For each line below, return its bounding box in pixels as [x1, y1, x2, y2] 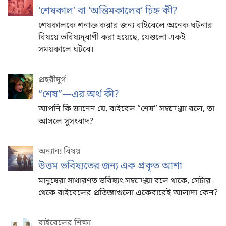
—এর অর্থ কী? [62, 88, 119, 101]
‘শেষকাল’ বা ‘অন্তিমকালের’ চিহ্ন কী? [38, 4, 178, 18]
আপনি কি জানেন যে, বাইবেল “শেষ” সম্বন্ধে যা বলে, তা [38, 103, 214, 115]
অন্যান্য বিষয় [38, 146, 81, 157]
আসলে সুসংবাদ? [38, 116, 93, 127]
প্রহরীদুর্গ [38, 74, 66, 86]
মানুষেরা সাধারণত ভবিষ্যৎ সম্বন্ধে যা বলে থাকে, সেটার [38, 175, 211, 187]
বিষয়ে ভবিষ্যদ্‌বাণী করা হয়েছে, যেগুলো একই [38, 32, 186, 43]
